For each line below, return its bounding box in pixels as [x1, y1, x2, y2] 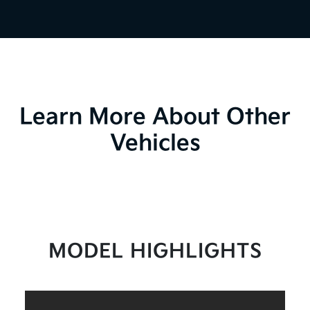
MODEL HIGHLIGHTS [48, 240, 262, 264]
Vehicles [109, 130, 201, 158]
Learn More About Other [19, 104, 291, 131]
